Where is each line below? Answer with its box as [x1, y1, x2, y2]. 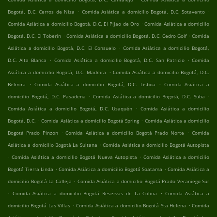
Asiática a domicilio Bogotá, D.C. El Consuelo [8, 45, 116, 52]
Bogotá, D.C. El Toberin [8, 32, 62, 40]
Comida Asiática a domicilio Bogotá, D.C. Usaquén [8, 105, 132, 112]
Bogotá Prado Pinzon [8, 129, 58, 137]
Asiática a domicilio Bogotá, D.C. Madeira [8, 69, 107, 76]
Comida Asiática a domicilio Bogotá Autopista [103, 141, 210, 149]
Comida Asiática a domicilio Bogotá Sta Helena [76, 202, 186, 209]
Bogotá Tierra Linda [8, 166, 53, 173]
